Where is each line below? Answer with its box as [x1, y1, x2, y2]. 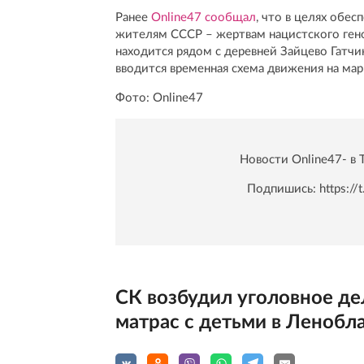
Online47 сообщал [151, 11, 256, 24]
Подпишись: [247, 182, 319, 195]
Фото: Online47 [115, 91, 203, 104]
